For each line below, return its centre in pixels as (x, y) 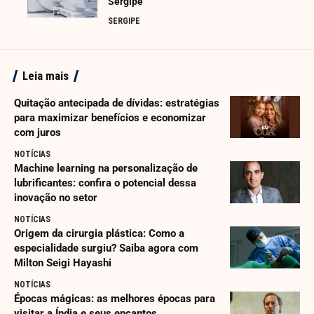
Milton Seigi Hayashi (63, 263)
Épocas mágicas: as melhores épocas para (115, 299)
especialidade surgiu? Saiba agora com (106, 248)
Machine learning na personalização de (106, 169)
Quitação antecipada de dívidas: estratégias (117, 103)
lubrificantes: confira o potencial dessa (105, 183)
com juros (37, 133)
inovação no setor (56, 198)
